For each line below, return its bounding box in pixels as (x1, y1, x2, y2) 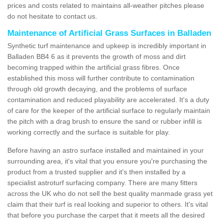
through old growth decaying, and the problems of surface (7, 84, 187, 93)
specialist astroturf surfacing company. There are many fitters (7, 178, 197, 187)
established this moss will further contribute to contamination (7, 74, 194, 82)
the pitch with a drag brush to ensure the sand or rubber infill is (7, 117, 202, 125)
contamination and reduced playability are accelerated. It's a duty (7, 95, 209, 104)
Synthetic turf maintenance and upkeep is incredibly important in (7, 41, 206, 50)
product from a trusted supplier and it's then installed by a (7, 167, 186, 176)
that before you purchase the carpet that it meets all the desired (7, 211, 205, 219)
